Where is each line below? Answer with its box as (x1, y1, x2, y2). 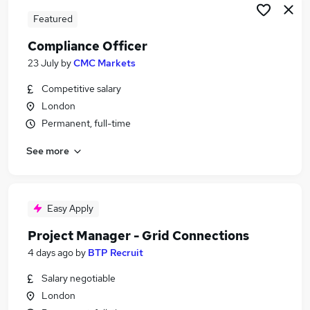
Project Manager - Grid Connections (28, 228, 249, 244)
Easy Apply (47, 202, 93, 215)
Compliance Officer (28, 38, 147, 54)
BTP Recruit (88, 246, 143, 259)
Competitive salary (42, 82, 121, 95)
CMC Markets (73, 57, 136, 69)
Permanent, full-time (42, 117, 131, 129)
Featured (33, 12, 73, 25)
